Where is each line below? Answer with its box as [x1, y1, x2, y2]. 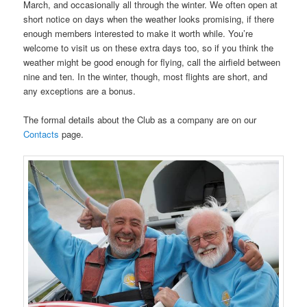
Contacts [23, 127, 60, 141]
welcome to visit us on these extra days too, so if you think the [23, 40, 274, 54]
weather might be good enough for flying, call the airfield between [23, 55, 281, 69]
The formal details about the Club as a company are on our [23, 113, 257, 127]
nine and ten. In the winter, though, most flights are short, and [23, 69, 268, 83]
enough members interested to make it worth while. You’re [23, 26, 254, 40]
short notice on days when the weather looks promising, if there [23, 12, 275, 25]
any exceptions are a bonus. [23, 84, 136, 97]
